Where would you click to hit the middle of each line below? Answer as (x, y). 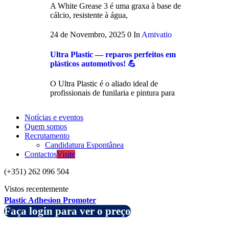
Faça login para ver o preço (67, 211)
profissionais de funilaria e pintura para (112, 93)
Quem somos (46, 127)
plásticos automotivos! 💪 (93, 64)
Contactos (41, 154)
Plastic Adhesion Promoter (50, 200)
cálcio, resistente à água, (89, 15)
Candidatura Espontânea (84, 145)
